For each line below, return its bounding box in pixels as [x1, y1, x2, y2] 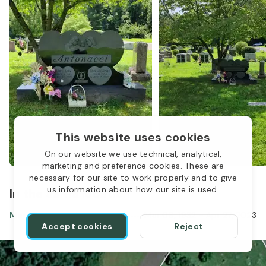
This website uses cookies [55, 129, 211, 145]
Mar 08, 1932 [144, 210, 197, 220]
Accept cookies [42, 221, 113, 232]
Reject [174, 221, 204, 232]
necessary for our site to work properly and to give [29, 172, 237, 183]
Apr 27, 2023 [206, 210, 256, 220]
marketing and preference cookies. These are [42, 160, 224, 171]
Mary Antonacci [9, 210, 78, 220]
